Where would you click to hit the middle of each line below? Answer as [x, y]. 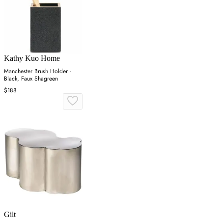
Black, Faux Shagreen [31, 78]
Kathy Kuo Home [32, 58]
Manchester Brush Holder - [38, 71]
